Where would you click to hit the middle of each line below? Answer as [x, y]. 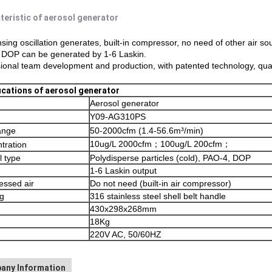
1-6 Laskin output [123, 171]
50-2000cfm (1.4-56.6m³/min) [147, 131]
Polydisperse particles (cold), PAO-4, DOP [170, 158]
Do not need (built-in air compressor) [161, 183]
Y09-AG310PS [118, 117]
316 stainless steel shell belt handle [158, 196]
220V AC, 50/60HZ [126, 234]
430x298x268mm [123, 209]
